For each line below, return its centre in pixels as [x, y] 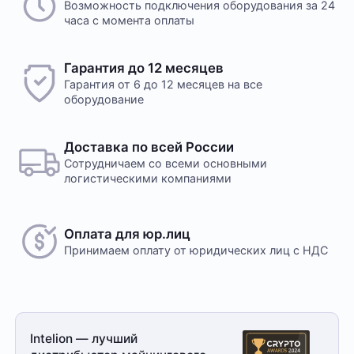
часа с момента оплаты [130, 20]
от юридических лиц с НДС [250, 250]
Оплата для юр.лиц [128, 234]
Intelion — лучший [84, 338]
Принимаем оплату [118, 250]
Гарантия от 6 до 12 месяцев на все [164, 84]
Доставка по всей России [149, 147]
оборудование [104, 99]
